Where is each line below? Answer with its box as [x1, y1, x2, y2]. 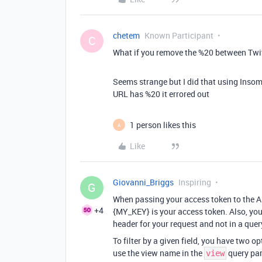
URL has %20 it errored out [113, 88, 209, 99]
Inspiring [178, 177, 211, 188]
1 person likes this [130, 119, 196, 130]
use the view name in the [113, 247, 204, 258]
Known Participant [144, 30, 213, 41]
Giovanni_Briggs [113, 177, 174, 188]
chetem [113, 30, 140, 41]
